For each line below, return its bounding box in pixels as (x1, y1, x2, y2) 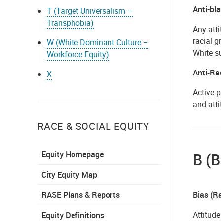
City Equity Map (41, 169, 97, 180)
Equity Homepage (41, 148, 104, 160)
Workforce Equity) (47, 48, 110, 60)
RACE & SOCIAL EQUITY (37, 119, 149, 133)
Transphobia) (47, 17, 94, 28)
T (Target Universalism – (47, 5, 133, 16)
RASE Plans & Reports (41, 189, 120, 200)
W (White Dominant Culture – (47, 37, 149, 48)
